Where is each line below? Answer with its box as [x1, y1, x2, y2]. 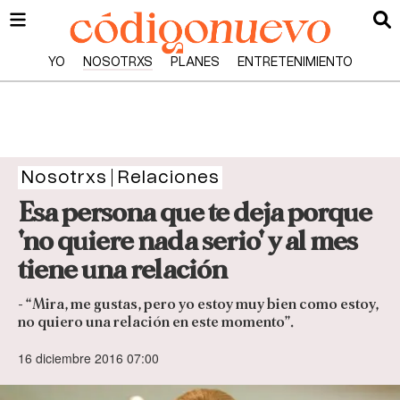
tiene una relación [18, 255, 227, 284]
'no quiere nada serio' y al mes [18, 227, 357, 255]
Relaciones [117, 169, 220, 187]
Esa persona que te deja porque [18, 198, 371, 227]
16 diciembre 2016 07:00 [18, 349, 159, 368]
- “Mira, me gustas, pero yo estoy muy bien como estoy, [18, 296, 379, 312]
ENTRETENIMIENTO [237, 56, 353, 69]
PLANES [170, 56, 220, 69]
